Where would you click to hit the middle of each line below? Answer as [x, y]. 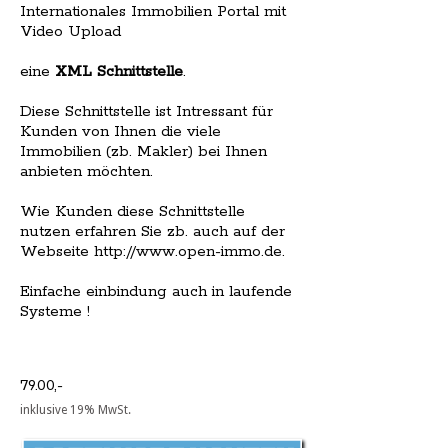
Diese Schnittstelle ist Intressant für [146, 112]
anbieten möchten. [86, 172]
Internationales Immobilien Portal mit [153, 12]
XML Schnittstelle [119, 72]
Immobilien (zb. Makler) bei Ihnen [143, 152]
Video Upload [70, 32]
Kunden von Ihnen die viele [120, 132]
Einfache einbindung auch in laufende [156, 292]
